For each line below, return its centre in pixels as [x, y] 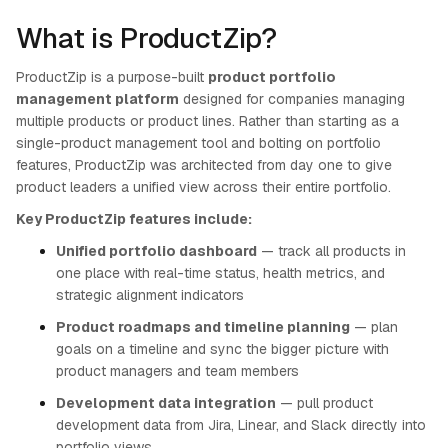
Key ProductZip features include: [134, 219]
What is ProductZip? [147, 38]
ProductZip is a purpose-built [112, 77]
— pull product [324, 403]
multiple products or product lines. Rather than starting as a [207, 121]
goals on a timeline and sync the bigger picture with [222, 349]
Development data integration [166, 403]
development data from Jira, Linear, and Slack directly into [241, 425]
